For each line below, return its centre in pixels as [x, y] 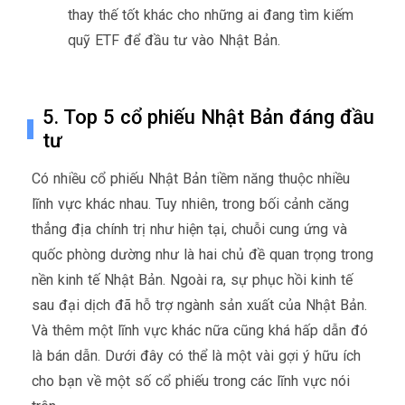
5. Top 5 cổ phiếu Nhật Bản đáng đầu [208, 117]
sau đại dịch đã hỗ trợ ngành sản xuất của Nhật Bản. [199, 305]
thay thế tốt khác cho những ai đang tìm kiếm [211, 14]
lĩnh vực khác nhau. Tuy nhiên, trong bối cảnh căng [190, 203]
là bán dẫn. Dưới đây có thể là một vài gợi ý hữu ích [196, 355]
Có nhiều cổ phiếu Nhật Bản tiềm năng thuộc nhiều [191, 178]
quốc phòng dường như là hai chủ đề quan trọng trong [202, 254]
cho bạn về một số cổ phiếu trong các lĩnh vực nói [191, 381]
